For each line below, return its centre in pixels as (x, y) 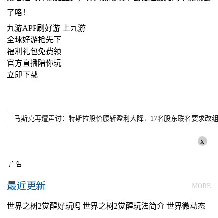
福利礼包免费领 (34, 51)
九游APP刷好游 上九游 (46, 28)
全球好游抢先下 (34, 40)
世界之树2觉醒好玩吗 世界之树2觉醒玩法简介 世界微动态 (106, 206)
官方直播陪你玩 (34, 63)
